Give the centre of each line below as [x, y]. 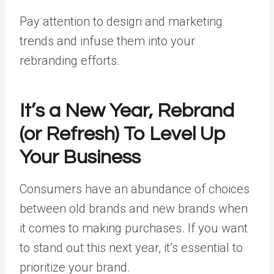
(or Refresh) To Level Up [123, 134]
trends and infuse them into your [107, 41]
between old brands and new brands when [134, 209]
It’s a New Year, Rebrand [127, 111]
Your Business [80, 157]
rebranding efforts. [70, 61]
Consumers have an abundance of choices [135, 189]
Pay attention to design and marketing [121, 21]
